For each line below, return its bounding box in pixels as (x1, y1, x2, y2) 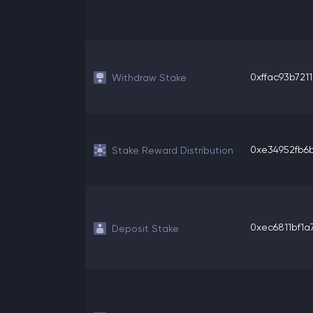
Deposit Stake (112, 223, 179, 234)
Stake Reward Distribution (112, 145, 233, 156)
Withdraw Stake (112, 72, 187, 83)
